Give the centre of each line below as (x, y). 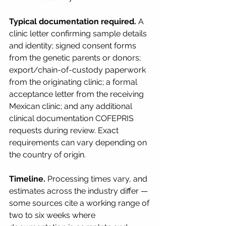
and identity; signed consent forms (74, 45)
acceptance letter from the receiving (77, 94)
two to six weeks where (53, 215)
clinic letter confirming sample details (79, 33)
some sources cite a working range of (80, 203)
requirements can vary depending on (79, 142)
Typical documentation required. (73, 21)
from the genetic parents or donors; (76, 58)
